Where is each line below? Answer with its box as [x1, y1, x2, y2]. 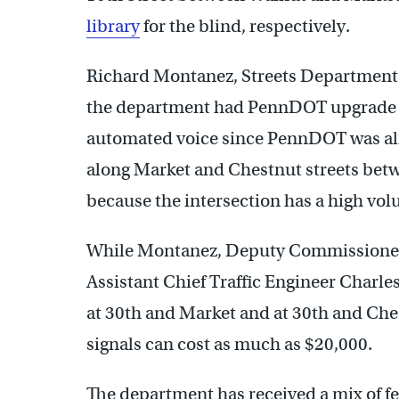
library [86, 14, 140, 37]
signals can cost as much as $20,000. [86, 332, 372, 355]
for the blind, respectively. [140, 14, 354, 37]
